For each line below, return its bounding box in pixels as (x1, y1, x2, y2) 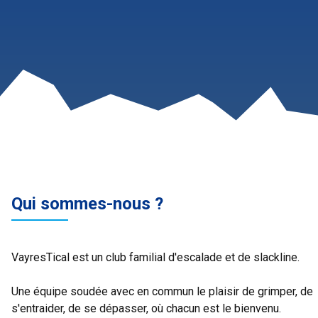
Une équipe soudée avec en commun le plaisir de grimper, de (11, 285, 313, 298)
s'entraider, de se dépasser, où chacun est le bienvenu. (11, 302, 281, 315)
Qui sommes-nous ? (11, 194, 163, 214)
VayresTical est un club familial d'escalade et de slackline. (11, 251, 300, 264)
